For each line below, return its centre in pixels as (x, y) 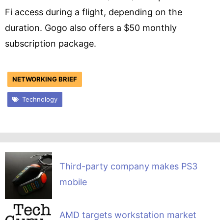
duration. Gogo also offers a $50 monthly (91, 27)
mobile (73, 182)
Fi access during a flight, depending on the (94, 12)
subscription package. (51, 43)
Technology (40, 99)
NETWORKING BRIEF (45, 79)
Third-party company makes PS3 (128, 166)
